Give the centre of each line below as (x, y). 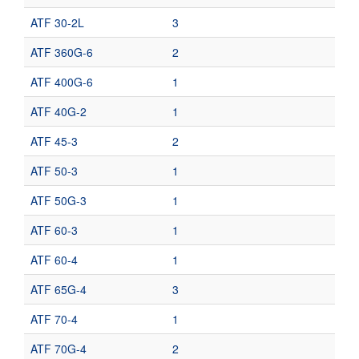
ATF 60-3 (54, 230)
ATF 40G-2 (58, 111)
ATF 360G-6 (62, 52)
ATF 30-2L (57, 22)
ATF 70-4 (54, 319)
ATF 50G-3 (58, 200)
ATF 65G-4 (58, 289)
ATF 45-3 (54, 141)
